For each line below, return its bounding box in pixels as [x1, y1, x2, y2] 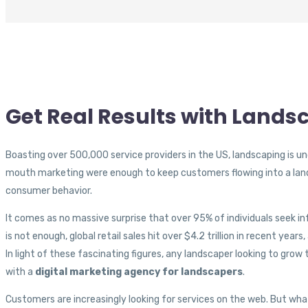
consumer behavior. [5, 185, 92, 197]
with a [5, 266, 35, 278]
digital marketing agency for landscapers [35, 266, 243, 278]
